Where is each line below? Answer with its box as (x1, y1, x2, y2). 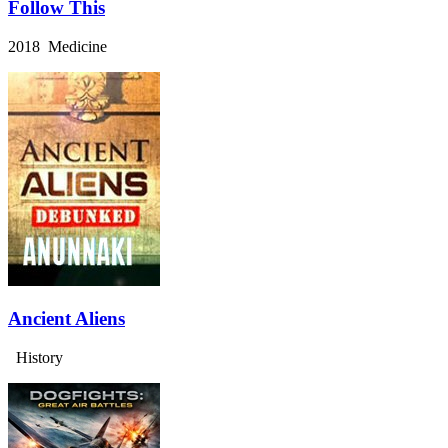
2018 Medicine (8, 37, 107, 55)
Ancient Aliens (8, 308, 125, 330)
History (8, 349, 63, 367)
